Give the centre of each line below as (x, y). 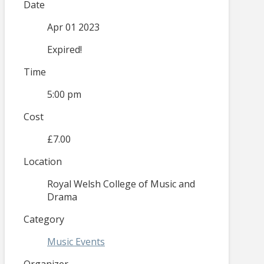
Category (44, 220)
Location (43, 162)
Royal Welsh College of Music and (121, 184)
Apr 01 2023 (73, 27)
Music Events (76, 242)
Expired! (65, 50)
